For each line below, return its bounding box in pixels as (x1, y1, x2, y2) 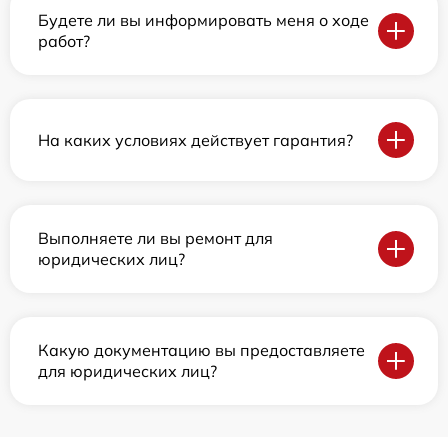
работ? (38, 31, 90, 51)
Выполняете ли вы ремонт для (38, 228, 273, 248)
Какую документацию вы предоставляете (38, 340, 365, 360)
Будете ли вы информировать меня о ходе (38, 10, 369, 30)
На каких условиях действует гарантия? (38, 129, 353, 150)
